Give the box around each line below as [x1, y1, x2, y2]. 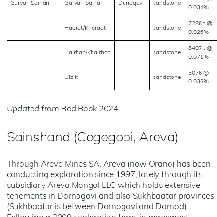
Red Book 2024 [59, 105, 118, 113]
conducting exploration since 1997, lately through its [7, 171, 202, 179]
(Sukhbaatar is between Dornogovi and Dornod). [7, 203, 188, 211]
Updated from [7, 105, 59, 113]
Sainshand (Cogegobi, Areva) [7, 131, 179, 145]
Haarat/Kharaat [64, 25, 106, 31]
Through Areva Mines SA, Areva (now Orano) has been [7, 160, 211, 169]
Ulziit [64, 75, 78, 80]
